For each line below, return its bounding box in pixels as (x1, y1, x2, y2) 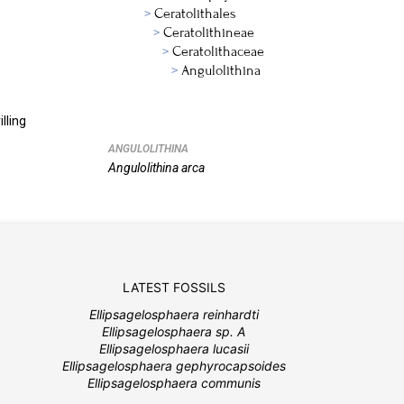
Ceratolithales (153, 5, 236, 22)
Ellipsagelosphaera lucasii (98, 341, 249, 356)
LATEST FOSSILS (122, 280, 225, 295)
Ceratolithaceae (171, 43, 264, 60)
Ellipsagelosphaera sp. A (102, 324, 246, 339)
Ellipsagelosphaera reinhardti (88, 307, 259, 322)
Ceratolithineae (162, 24, 254, 41)
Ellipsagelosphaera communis (87, 375, 261, 390)
